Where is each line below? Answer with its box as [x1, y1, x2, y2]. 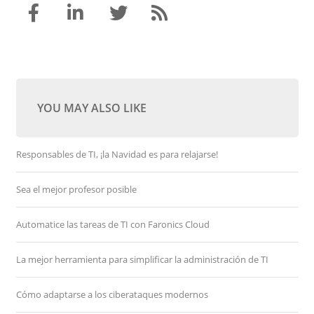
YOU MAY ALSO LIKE [36, 100, 146, 116]
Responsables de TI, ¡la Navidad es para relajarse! [15, 148, 218, 161]
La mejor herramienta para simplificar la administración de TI [15, 253, 268, 266]
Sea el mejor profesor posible [15, 183, 137, 196]
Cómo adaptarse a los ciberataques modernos [15, 288, 208, 301]
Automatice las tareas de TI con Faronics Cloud [15, 218, 210, 231]
